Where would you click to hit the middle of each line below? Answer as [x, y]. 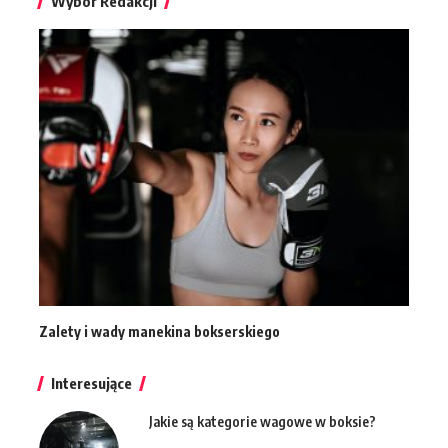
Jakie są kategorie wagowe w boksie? [262, 422]
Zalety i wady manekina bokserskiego [159, 332]
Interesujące [91, 383]
